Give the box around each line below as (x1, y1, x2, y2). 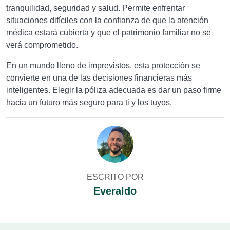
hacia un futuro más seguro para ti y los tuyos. (6, 98, 172, 107)
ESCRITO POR (86, 172, 144, 181)
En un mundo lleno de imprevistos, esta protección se (6, 61, 200, 70)
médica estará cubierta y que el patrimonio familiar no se (6, 28, 211, 37)
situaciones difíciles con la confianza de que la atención (6, 16, 208, 25)
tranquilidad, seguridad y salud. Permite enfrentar (6, 4, 185, 12)
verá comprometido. (6, 41, 78, 49)
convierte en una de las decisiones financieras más (6, 73, 192, 82)
